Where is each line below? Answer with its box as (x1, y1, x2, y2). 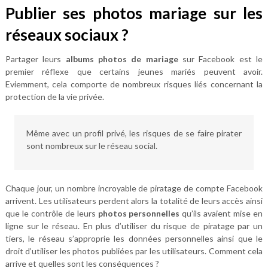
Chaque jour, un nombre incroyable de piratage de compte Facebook (5, 183, 263, 194)
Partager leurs (5, 54, 66, 65)
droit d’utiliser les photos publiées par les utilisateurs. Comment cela (5, 246, 263, 257)
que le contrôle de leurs (5, 208, 98, 219)
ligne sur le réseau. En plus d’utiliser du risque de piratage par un (5, 221, 263, 232)
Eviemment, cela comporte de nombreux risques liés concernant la (5, 79, 263, 90)
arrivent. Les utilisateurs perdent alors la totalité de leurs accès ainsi (5, 196, 263, 206)
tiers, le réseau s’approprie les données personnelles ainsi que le (5, 233, 263, 244)
